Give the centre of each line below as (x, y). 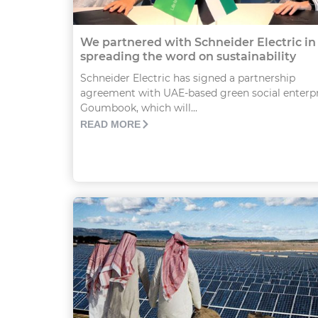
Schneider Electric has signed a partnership (188, 78)
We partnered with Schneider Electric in (198, 43)
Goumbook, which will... (139, 108)
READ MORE (110, 125)
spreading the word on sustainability (188, 57)
